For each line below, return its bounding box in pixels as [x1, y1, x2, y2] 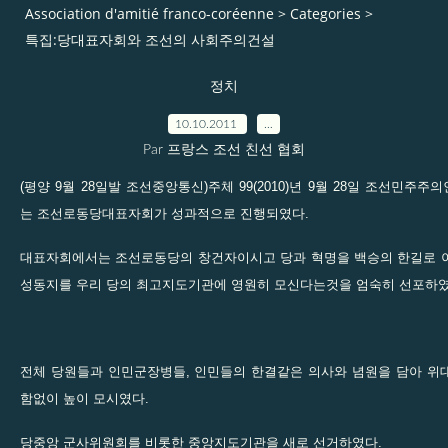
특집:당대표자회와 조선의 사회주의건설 [25, 30, 275, 50]
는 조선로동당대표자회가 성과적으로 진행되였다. [20, 205, 309, 221]
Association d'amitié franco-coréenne [25, 4, 274, 24]
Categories [290, 4, 361, 24]
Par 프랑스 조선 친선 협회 [143, 142, 305, 157]
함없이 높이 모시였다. [20, 390, 149, 406]
